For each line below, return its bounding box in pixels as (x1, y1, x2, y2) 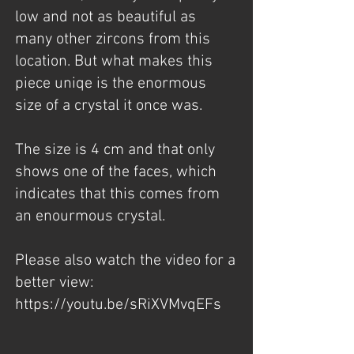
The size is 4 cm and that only (15, 141, 215, 160)
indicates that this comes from (15, 185, 220, 204)
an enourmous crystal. (15, 207, 165, 226)
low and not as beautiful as (15, 8, 196, 27)
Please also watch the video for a (15, 251, 235, 270)
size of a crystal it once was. (15, 96, 202, 115)
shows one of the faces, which (15, 163, 217, 182)
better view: (15, 273, 94, 292)
